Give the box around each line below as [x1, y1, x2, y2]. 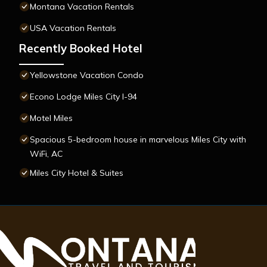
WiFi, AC [30, 148, 63, 160]
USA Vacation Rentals [30, 23, 116, 34]
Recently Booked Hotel [19, 41, 142, 56]
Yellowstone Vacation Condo [30, 70, 144, 81]
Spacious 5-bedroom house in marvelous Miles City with [30, 134, 246, 145]
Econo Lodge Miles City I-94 [30, 91, 137, 103]
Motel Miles [30, 113, 73, 124]
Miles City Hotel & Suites [30, 167, 123, 179]
